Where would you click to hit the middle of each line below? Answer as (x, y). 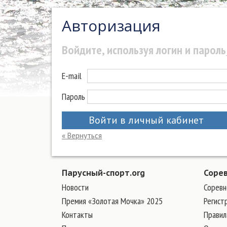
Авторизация (111, 26)
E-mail (72, 76)
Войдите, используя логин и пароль (144, 50)
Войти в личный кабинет (146, 120)
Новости (75, 187)
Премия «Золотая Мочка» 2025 (112, 201)
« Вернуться (82, 136)
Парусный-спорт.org (103, 173)
